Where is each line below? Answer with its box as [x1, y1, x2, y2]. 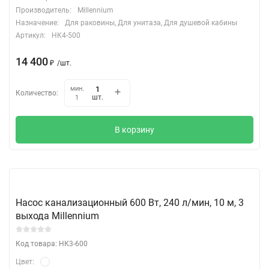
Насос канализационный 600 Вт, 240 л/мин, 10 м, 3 [16, 196, 244, 208]
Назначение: [16, 18, 59, 27]
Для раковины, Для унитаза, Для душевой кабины [65, 18, 237, 27]
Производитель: [16, 5, 71, 14]
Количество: [16, 88, 58, 97]
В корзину [115, 124, 154, 134]
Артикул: [16, 31, 46, 40]
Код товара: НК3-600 [16, 239, 88, 248]
